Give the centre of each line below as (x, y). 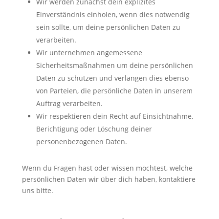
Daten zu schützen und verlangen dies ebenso (112, 78)
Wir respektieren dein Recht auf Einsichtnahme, (114, 116)
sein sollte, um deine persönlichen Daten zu (108, 27)
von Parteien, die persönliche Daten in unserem (114, 90)
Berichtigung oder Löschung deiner (94, 129)
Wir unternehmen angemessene (89, 52)
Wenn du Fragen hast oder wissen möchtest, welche (107, 168)
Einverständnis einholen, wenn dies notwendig (113, 14)
